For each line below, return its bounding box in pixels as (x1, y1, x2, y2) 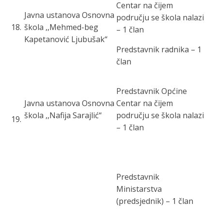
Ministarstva (116, 184, 162, 194)
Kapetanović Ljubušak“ (24, 34, 108, 45)
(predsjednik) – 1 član (116, 196, 193, 206)
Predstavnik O (116, 86, 167, 96)
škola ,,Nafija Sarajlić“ (24, 110, 102, 121)
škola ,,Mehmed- (24, 22, 84, 32)
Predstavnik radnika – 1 (116, 44, 201, 55)
